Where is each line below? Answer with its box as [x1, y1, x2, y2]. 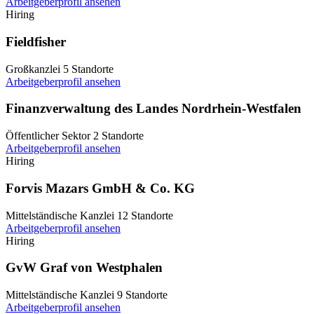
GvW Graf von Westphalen [6, 260, 163, 275]
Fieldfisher [6, 34, 66, 49]
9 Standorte [117, 288, 168, 301]
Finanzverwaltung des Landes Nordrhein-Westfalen [6, 101, 301, 116]
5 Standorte [63, 62, 114, 75]
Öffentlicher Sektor [6, 130, 90, 142]
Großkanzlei [6, 62, 60, 75]
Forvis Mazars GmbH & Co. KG [6, 180, 195, 196]
